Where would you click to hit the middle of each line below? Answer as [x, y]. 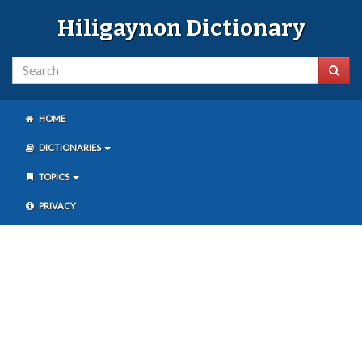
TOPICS [55, 177]
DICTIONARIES [70, 147]
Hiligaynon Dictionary [181, 28]
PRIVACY [57, 206]
